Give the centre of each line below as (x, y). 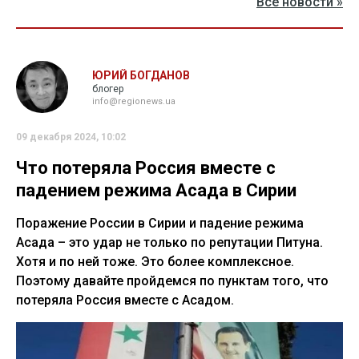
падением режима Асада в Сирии (156, 191)
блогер (108, 89)
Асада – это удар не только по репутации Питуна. (169, 243)
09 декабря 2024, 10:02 (71, 137)
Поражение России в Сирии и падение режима (160, 224)
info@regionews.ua (134, 102)
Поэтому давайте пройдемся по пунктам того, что (172, 281)
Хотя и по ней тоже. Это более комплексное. (155, 262)
